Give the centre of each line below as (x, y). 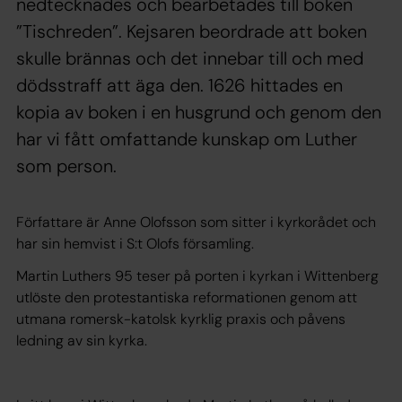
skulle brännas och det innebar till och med (190, 58)
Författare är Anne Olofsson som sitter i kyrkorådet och (196, 222)
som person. (66, 166)
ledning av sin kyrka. (82, 341)
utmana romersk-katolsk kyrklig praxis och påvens (181, 319)
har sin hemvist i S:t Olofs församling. (135, 244)
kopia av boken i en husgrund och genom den (199, 112)
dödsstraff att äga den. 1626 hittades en (179, 85)
